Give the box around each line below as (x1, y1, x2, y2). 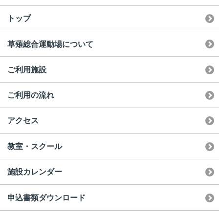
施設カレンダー (7, 168, 62, 176)
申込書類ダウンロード (7, 193, 86, 202)
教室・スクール (7, 142, 62, 151)
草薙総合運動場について (7, 40, 93, 48)
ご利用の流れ (7, 91, 54, 99)
